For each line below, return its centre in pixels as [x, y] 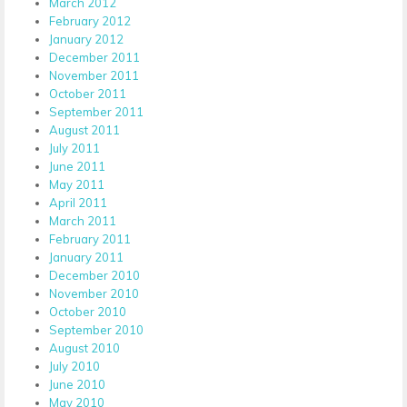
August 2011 [84, 129]
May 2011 [77, 184]
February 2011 [90, 238]
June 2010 [77, 384]
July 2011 [74, 148]
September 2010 [96, 329]
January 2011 [86, 257]
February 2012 [90, 20]
